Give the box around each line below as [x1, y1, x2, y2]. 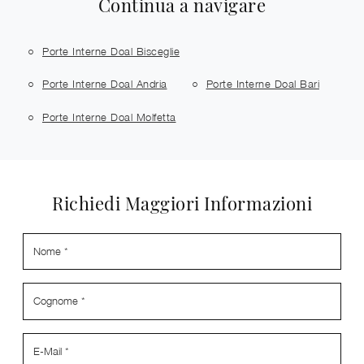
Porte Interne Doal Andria [42, 77, 167, 91]
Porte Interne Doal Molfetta [42, 110, 176, 123]
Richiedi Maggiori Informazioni [52, 190, 312, 214]
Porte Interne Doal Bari [206, 77, 319, 91]
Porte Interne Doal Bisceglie [42, 44, 180, 58]
